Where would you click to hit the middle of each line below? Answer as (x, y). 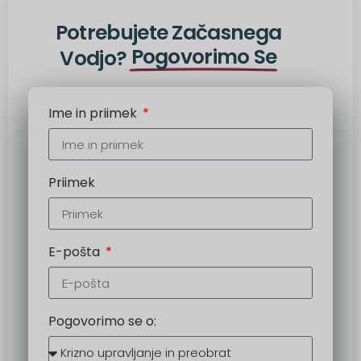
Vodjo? (95, 59)
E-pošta (76, 252)
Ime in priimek (94, 114)
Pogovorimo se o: (102, 322)
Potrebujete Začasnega (168, 33)
